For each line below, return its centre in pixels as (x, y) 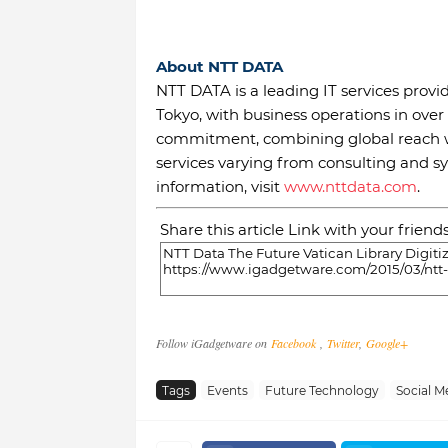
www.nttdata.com (350, 187)
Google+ (386, 343)
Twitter (342, 343)
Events (227, 390)
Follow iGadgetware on (213, 343)
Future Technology (321, 390)
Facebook (295, 343)
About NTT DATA (219, 67)
